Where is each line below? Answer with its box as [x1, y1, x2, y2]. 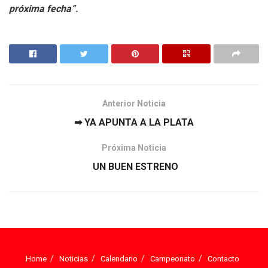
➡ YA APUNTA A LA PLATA [74, 116, 194, 128]
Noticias [59, 254, 88, 263]
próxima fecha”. [9, 2, 78, 14]
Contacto [207, 254, 239, 263]
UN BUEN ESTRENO [90, 160, 178, 172]
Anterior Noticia [102, 98, 166, 108]
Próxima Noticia [102, 142, 166, 153]
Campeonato [150, 254, 195, 263]
